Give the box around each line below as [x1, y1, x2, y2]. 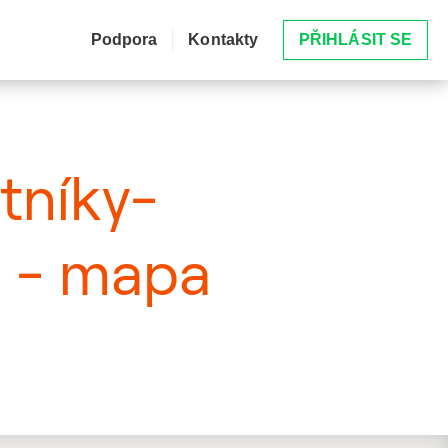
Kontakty [188, 31, 259, 48]
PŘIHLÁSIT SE [299, 31, 412, 48]
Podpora [90, 31, 158, 48]
